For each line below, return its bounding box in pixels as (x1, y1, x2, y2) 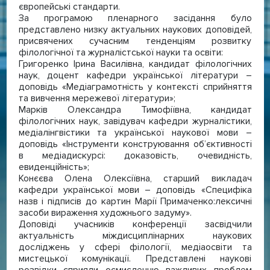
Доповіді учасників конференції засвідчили (18, 218, 252, 230)
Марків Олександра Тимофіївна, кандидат (18, 104, 252, 115)
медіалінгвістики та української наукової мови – (18, 127, 252, 138)
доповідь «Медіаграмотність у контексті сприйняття (18, 81, 252, 92)
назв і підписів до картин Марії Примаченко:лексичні (18, 195, 252, 207)
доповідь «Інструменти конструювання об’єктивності (18, 138, 252, 149)
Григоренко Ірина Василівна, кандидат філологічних (18, 58, 252, 69)
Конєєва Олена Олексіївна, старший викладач (18, 172, 252, 184)
